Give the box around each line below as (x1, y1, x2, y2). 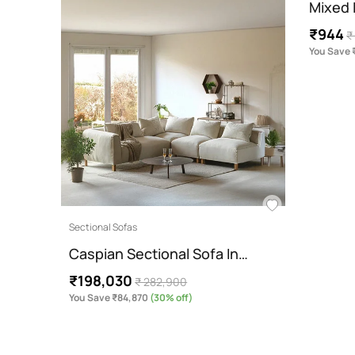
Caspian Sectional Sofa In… (69, 244, 249, 264)
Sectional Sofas (69, 220, 138, 235)
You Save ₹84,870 (69, 291, 149, 305)
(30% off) (148, 291, 193, 305)
